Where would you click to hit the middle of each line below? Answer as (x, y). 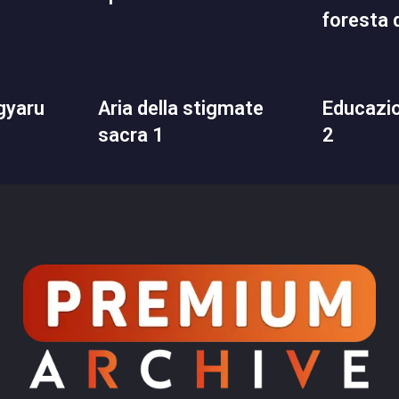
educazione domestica (328, 108)
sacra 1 (130, 134)
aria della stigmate (104, 108)
